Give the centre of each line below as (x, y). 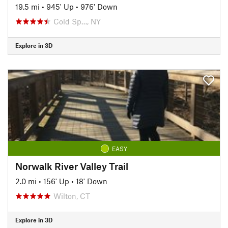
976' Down (99, 6)
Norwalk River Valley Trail (72, 166)
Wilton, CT (72, 196)
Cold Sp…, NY (77, 21)
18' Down (92, 181)
